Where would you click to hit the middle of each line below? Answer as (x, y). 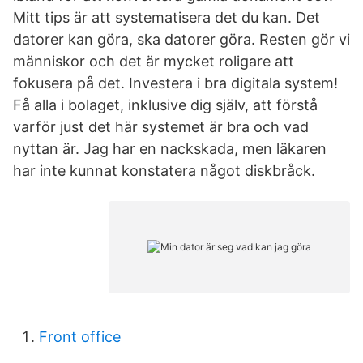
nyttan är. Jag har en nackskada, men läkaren (170, 149)
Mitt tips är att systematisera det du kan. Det (167, 17)
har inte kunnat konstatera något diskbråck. (164, 171)
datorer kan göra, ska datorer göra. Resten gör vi (181, 39)
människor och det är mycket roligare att (154, 61)
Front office (80, 337)
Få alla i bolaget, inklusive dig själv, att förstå (165, 105)
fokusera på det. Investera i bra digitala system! (175, 83)
